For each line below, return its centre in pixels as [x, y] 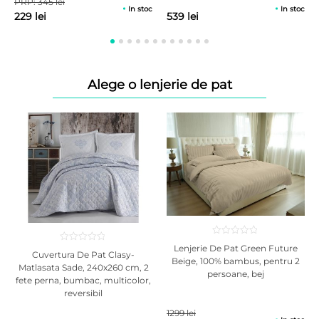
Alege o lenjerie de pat [159, 84]
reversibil [83, 293]
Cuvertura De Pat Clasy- [83, 255]
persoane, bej [236, 273]
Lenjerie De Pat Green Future [236, 248]
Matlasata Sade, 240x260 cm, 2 [83, 268]
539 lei [183, 16]
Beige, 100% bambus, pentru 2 [236, 261]
